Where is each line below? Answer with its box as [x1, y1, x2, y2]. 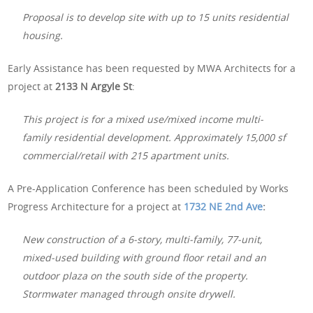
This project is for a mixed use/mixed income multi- [22, 112, 264, 126]
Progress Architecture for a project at [8, 199, 184, 213]
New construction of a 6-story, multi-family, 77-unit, [22, 232, 263, 246]
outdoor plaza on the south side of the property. [22, 268, 249, 282]
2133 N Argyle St [55, 79, 133, 93]
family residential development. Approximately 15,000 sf [22, 130, 286, 144]
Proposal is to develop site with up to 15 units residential [22, 10, 289, 24]
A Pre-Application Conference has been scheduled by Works [8, 181, 289, 195]
